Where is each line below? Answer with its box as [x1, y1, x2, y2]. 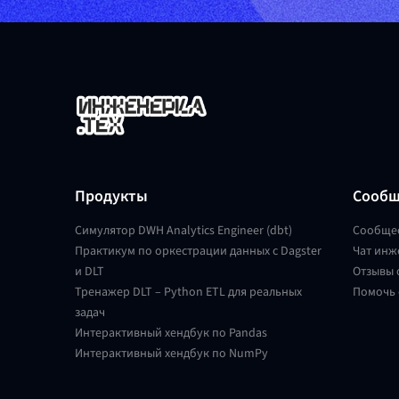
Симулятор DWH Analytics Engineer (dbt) [75, 222, 292, 239]
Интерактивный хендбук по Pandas [75, 324, 267, 341]
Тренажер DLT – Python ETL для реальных [75, 283, 302, 300]
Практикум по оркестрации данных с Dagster [75, 242, 322, 259]
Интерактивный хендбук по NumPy [75, 345, 268, 362]
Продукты [75, 185, 148, 207]
